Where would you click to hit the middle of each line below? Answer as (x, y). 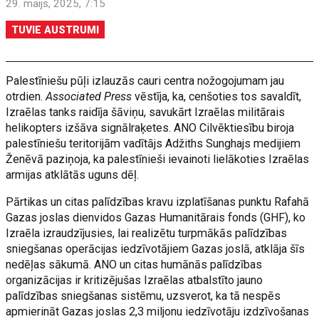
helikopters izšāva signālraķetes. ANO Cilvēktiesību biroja (150, 128)
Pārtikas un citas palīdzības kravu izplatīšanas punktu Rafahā (158, 202)
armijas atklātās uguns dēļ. (73, 175)
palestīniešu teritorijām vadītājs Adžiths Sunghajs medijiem (153, 143)
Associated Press (89, 96)
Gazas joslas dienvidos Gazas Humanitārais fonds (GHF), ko (156, 218)
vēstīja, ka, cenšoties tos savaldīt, (217, 96)
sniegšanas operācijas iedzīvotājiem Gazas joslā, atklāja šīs (156, 249)
